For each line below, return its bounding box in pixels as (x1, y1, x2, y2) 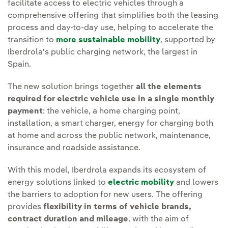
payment (8, 107, 43, 116)
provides (8, 203, 43, 212)
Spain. (8, 61, 31, 69)
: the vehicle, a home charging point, (43, 107, 180, 116)
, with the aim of (128, 215, 189, 224)
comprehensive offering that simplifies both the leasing (8, 12, 218, 20)
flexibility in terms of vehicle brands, (43, 203, 191, 212)
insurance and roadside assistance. (8, 144, 140, 153)
